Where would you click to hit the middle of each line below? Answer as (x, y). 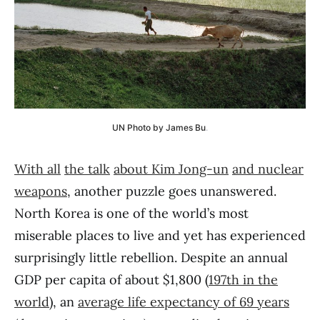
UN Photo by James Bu (159, 127)
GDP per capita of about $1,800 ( (111, 280)
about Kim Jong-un (171, 169)
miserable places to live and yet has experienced (160, 235)
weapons (41, 191)
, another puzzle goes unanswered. (172, 191)
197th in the (243, 280)
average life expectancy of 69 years (184, 302)
